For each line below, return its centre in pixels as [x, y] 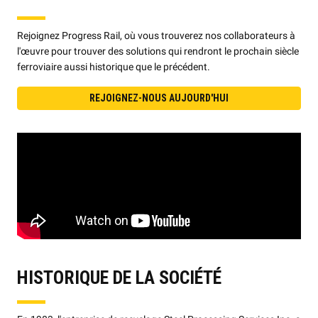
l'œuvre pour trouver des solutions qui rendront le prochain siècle [158, 51]
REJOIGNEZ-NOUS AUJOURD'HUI [159, 98]
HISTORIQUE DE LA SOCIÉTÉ [119, 277]
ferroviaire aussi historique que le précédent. [114, 67]
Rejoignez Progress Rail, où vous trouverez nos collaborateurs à [156, 36]
